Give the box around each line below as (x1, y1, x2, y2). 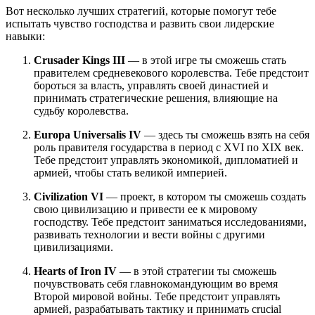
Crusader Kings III (34, 54, 125, 67)
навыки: (6, 30, 45, 43)
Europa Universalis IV (34, 129, 141, 141)
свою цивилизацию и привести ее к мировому (34, 203, 257, 216)
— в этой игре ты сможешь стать (125, 54, 286, 67)
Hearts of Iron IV (34, 265, 117, 278)
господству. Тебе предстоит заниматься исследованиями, (34, 216, 307, 229)
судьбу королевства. (34, 105, 129, 117)
